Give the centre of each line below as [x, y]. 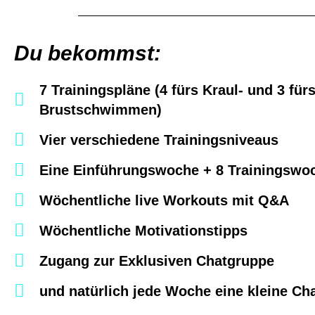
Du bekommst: [88, 53]
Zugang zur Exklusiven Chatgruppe [157, 261]
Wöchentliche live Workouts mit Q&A [165, 200]
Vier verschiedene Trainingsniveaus [159, 140]
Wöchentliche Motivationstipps [144, 230]
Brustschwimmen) [101, 109]
